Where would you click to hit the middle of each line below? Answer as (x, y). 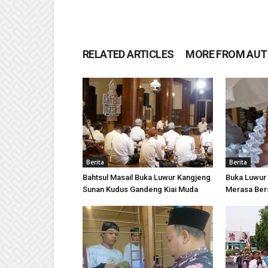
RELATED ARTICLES (128, 54)
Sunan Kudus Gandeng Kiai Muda (140, 190)
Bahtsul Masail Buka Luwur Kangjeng (147, 178)
